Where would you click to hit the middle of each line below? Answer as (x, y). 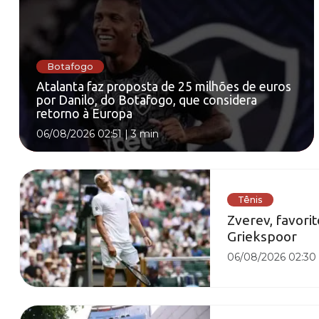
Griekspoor (262, 236)
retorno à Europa (84, 114)
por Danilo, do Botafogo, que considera (147, 100)
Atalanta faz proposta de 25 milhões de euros (164, 87)
